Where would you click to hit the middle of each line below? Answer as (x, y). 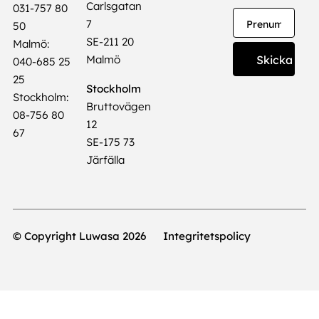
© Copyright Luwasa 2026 (79, 236)
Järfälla (105, 160)
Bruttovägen (118, 106)
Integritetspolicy (206, 236)
